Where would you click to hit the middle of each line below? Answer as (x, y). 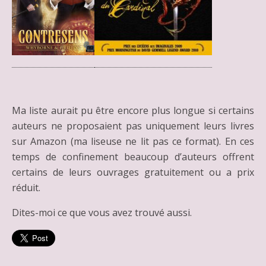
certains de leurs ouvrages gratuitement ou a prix (133, 172)
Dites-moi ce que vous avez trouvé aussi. (102, 213)
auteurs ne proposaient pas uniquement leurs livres (133, 126)
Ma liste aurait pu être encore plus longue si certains (133, 111)
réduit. (26, 188)
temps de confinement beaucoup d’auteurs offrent (133, 157)
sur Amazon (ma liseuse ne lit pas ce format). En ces (133, 142)
